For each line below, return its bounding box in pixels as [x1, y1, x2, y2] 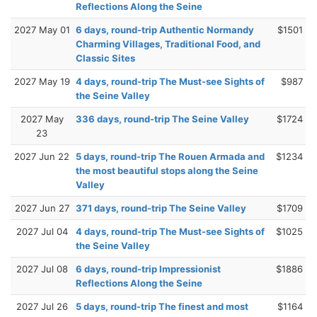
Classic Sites [76, 52, 135, 64]
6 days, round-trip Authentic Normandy [76, 23, 254, 35]
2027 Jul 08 [16, 263, 68, 275]
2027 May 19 [13, 75, 70, 87]
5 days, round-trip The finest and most [76, 300, 248, 312]
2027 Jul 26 [16, 300, 68, 312]
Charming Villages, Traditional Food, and [76, 38, 260, 50]
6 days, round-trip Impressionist [76, 263, 221, 275]
